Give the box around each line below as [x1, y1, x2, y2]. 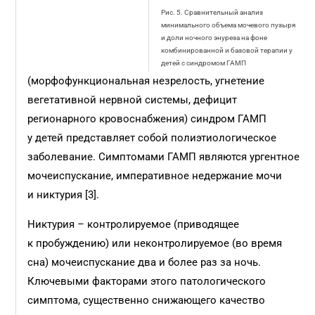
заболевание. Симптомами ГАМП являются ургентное [27, 150, 300, 163]
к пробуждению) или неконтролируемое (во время [27, 237, 283, 250]
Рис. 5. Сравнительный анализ [160, 8, 263, 16]
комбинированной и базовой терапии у [160, 46, 292, 54]
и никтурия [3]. [27, 188, 100, 201]
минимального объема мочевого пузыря [160, 21, 295, 29]
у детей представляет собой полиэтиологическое [27, 131, 277, 144]
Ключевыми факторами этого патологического [27, 275, 266, 288]
